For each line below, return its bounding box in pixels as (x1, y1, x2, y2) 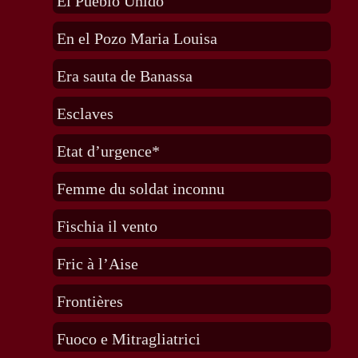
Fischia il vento (56, 217, 157, 236)
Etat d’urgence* (56, 142, 160, 161)
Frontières (56, 292, 123, 311)
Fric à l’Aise (56, 255, 138, 273)
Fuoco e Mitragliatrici (56, 330, 201, 348)
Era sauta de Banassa (56, 67, 193, 86)
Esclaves (56, 105, 113, 123)
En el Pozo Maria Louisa (56, 30, 217, 48)
